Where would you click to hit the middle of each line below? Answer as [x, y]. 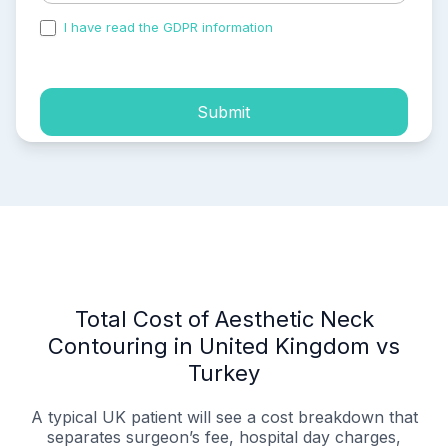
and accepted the [333, 27]
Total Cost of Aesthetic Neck [224, 319]
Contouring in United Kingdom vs [224, 346]
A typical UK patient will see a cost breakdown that [224, 417]
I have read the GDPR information [168, 27]
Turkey [224, 373]
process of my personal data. [132, 44]
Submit [224, 111]
